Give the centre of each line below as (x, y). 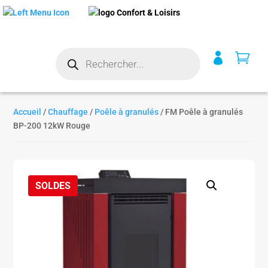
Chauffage (68, 112)
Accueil (28, 112)
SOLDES (53, 186)
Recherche (75, 51)
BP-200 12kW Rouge (52, 126)
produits (71, 68)
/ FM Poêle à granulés (201, 112)
